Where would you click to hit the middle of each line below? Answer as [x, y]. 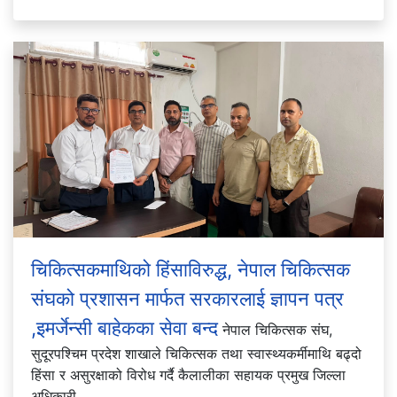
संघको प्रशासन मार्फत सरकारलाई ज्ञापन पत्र [187, 298]
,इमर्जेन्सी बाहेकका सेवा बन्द [125, 327]
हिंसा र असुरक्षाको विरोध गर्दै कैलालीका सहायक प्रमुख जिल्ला [188, 374]
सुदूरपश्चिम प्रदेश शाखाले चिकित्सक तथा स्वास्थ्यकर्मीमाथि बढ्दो [196, 353]
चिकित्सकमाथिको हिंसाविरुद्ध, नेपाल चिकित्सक [191, 269]
